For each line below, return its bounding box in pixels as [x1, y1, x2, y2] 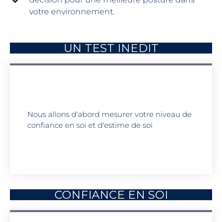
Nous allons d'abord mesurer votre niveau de [27, 110, 192, 119]
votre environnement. [29, 7, 114, 17]
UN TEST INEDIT [63, 41, 159, 55]
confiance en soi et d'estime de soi [27, 120, 153, 130]
